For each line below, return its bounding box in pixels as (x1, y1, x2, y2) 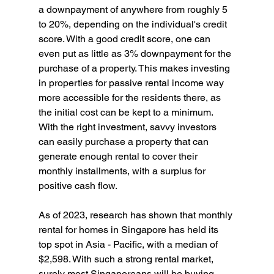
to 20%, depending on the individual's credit (38, 18, 229, 30)
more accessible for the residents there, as (38, 92, 223, 103)
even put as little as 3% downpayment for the (38, 48, 234, 59)
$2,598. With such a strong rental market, (38, 253, 216, 265)
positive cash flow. (38, 180, 117, 191)
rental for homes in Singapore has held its (38, 224, 221, 235)
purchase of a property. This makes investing (38, 62, 232, 74)
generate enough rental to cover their (38, 150, 200, 162)
